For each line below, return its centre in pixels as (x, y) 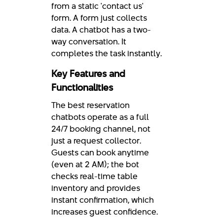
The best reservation (91, 105)
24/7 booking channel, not (101, 129)
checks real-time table (94, 176)
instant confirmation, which (103, 200)
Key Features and (88, 74)
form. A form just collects (99, 18)
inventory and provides (96, 188)
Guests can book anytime (100, 152)
